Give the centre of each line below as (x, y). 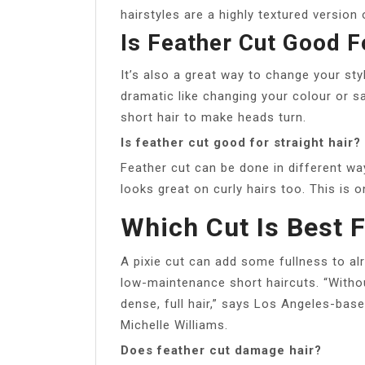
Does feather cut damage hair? (221, 350)
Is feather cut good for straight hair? (241, 142)
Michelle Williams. (174, 325)
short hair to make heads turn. (213, 117)
